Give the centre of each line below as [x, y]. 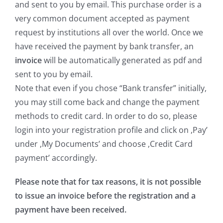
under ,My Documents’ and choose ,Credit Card [104, 144]
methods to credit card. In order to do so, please [106, 116]
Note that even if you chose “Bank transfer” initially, [111, 88]
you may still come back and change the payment [107, 102]
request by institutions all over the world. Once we [109, 33]
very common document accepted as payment [102, 19]
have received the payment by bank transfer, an [104, 47]
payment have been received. [71, 210]
